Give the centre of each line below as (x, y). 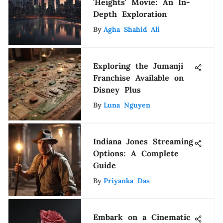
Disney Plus (117, 90)
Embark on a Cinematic (142, 217)
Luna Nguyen (127, 105)
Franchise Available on (138, 78)
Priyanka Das (127, 181)
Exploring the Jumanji (138, 66)
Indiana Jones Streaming (143, 141)
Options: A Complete (136, 153)
